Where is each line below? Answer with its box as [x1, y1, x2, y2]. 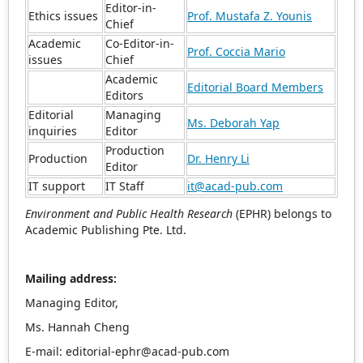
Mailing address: [25, 271, 117, 286]
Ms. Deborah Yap [187, 115, 280, 130]
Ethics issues [28, 8, 98, 23]
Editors [105, 88, 143, 103]
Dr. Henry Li [187, 151, 250, 166]
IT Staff [105, 178, 144, 194]
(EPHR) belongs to [236, 206, 331, 221]
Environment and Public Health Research [25, 206, 236, 221]
